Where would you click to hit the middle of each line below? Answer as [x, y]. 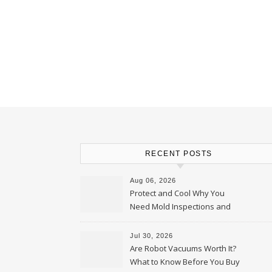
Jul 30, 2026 [151, 236]
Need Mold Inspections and [180, 206]
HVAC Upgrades [159, 220]
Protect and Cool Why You [177, 193]
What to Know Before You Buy [185, 262]
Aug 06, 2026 [153, 180]
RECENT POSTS [178, 154]
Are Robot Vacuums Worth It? [183, 248]
